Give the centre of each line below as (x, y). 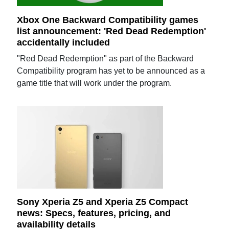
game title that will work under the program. (95, 83)
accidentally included (64, 42)
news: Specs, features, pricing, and (94, 213)
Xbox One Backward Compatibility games (108, 20)
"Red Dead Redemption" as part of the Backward (106, 58)
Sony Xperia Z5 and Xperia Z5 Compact (103, 202)
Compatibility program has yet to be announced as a (111, 71)
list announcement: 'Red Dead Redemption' (112, 31)
